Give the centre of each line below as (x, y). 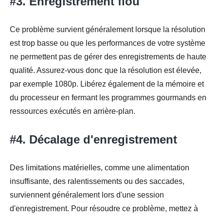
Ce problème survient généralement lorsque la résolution (108, 30)
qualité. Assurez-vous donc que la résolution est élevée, (106, 71)
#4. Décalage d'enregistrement (93, 140)
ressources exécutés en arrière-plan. (73, 111)
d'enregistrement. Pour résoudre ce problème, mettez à (104, 209)
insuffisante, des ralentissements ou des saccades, (97, 182)
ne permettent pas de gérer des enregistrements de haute (108, 57)
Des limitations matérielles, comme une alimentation (100, 168)
